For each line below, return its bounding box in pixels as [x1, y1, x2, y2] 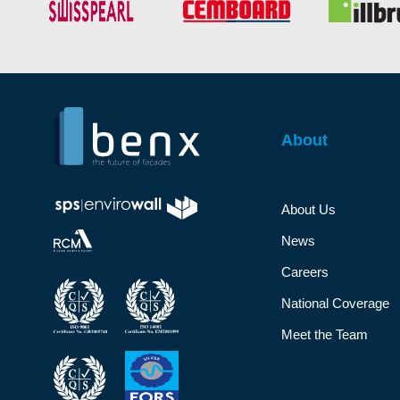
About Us [280, 202, 336, 218]
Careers [280, 264, 329, 280]
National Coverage [280, 296, 389, 312]
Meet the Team [280, 327, 368, 343]
